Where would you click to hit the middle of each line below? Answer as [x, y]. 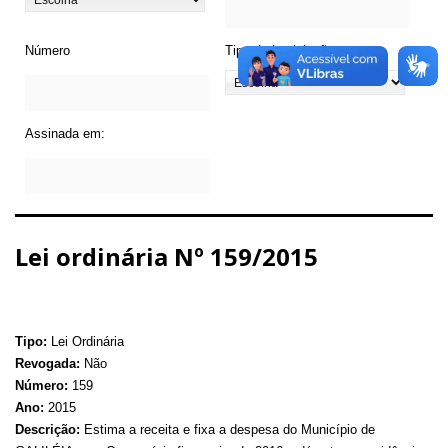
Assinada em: [65, 133]
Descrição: [47, 429]
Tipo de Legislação [279, 50]
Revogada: [47, 363]
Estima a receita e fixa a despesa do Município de [227, 429]
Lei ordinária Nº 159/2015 [166, 256]
